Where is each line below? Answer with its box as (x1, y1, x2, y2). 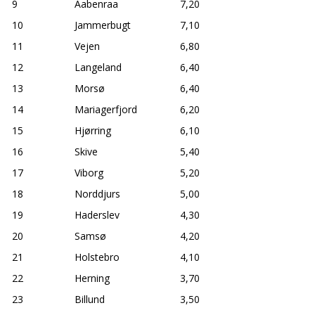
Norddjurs (75, 186, 120, 200)
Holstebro (75, 250, 120, 264)
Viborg (75, 165, 103, 179)
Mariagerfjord (75, 102, 137, 116)
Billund (75, 292, 105, 306)
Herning (75, 271, 110, 285)
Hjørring (75, 123, 111, 137)
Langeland (75, 60, 122, 74)
